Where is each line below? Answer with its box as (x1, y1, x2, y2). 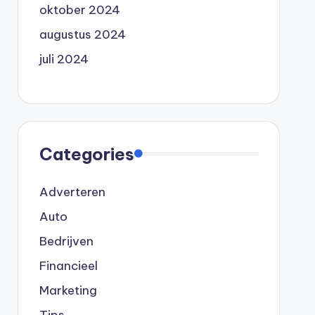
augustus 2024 (39, 26, 126, 42)
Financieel (39, 257, 98, 274)
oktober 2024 (39, 1, 120, 18)
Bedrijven (39, 233, 94, 249)
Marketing (39, 282, 97, 298)
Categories (39, 143, 134, 165)
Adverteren (39, 184, 105, 200)
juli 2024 (39, 51, 89, 67)
